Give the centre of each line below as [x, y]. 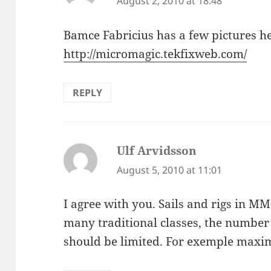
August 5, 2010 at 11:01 [170, 170]
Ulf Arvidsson [157, 150]
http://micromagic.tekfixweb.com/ [155, 54]
